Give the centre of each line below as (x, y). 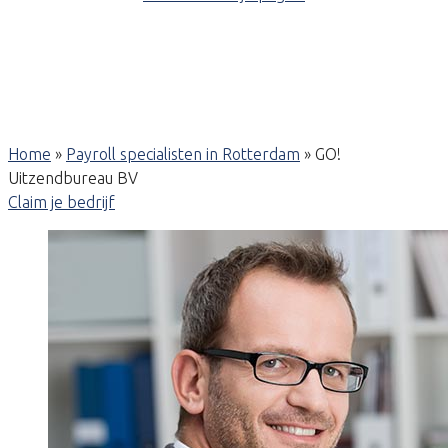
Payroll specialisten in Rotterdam (183, 154)
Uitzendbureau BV (73, 178)
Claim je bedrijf (61, 202)
